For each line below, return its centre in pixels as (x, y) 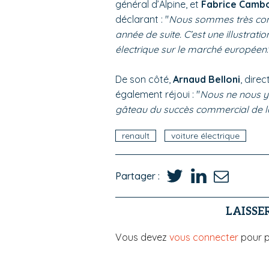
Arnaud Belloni (207, 80)
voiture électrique (205, 136)
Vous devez (142, 237)
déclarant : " (142, 20)
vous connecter (204, 237)
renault (136, 136)
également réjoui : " (158, 95)
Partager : (138, 176)
